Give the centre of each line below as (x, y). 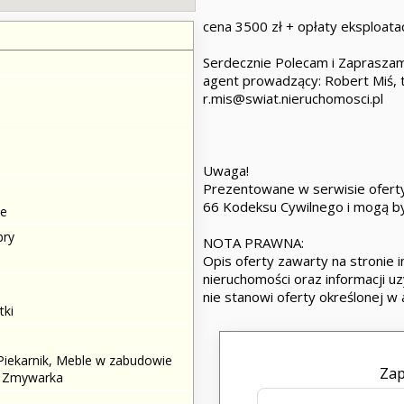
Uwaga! (226, 170)
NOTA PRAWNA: (253, 243)
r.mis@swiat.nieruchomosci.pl (293, 98)
